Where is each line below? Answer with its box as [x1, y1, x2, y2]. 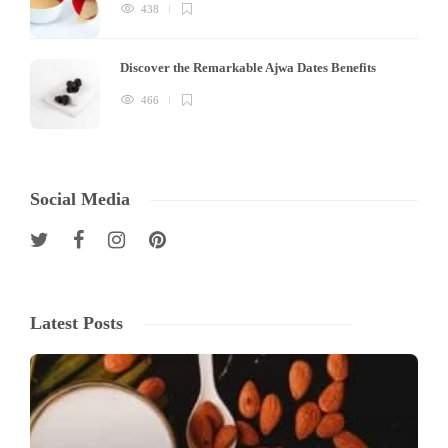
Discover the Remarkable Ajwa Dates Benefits [120, 60, 379, 76]
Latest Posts [30, 313, 123, 334]
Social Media [30, 189, 130, 210]
